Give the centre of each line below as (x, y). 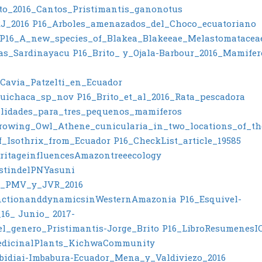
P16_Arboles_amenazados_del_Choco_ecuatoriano (144, 25)
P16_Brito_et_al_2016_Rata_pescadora (161, 98)
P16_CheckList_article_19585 (177, 142)
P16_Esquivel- (211, 200)
